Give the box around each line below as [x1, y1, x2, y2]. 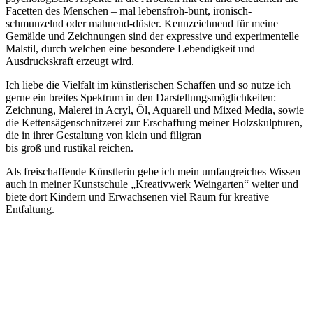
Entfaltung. [6, 203, 54, 216]
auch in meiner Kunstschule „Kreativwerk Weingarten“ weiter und [6, 178, 298, 191]
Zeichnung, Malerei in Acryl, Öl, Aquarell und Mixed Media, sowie [6, 104, 304, 117]
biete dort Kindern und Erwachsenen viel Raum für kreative [6, 191, 269, 203]
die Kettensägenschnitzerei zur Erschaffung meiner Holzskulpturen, [6, 117, 303, 129]
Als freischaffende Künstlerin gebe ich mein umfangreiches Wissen [6, 166, 300, 178]
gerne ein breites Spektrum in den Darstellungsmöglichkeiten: [6, 92, 276, 104]
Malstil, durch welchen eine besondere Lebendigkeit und [6, 43, 255, 55]
